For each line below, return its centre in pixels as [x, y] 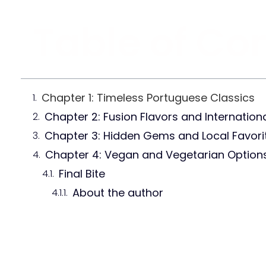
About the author [118, 193]
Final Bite [82, 174]
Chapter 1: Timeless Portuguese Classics [148, 98]
